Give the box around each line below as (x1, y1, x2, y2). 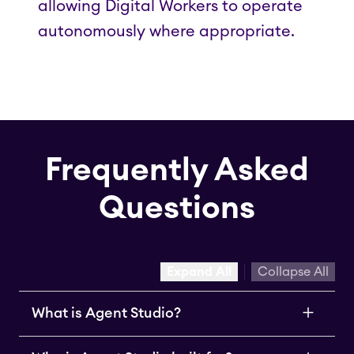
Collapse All (258, 265, 329, 278)
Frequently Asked (45, 154, 309, 186)
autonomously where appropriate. (38, 23, 295, 40)
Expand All (167, 265, 232, 278)
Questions (99, 192, 255, 224)
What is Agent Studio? (32, 306, 181, 321)
